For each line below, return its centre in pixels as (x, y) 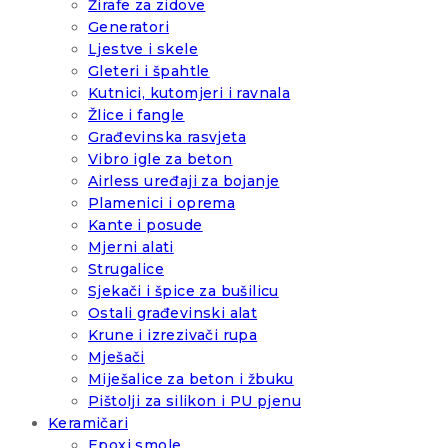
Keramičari (88, 423)
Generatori (128, 27)
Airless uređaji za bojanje (184, 181)
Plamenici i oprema (162, 203)
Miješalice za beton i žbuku (191, 379)
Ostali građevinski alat (173, 313)
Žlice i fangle (136, 115)
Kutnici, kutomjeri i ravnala (189, 93)
